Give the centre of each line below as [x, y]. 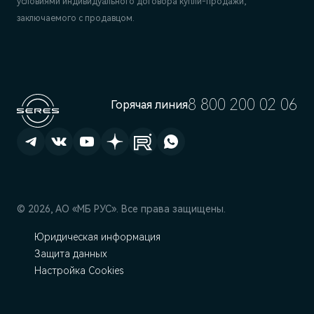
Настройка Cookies [79, 271]
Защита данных [71, 254]
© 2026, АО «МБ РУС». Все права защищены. [121, 209]
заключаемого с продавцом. [76, 19]
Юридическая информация [97, 237]
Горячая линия [149, 105]
